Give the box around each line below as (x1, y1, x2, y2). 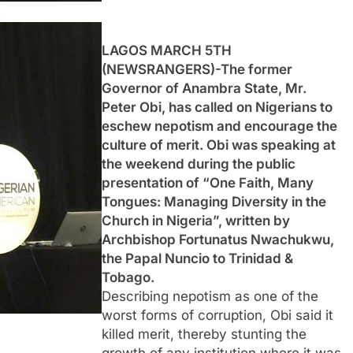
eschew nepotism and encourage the (102, 117, 337, 134)
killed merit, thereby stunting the (102, 325, 307, 342)
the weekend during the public (102, 155, 295, 172)
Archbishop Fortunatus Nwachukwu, (102, 231, 334, 247)
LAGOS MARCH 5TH (102, 42, 232, 58)
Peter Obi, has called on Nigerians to (102, 98, 333, 115)
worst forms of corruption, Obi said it (102, 307, 333, 323)
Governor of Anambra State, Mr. (102, 80, 307, 96)
